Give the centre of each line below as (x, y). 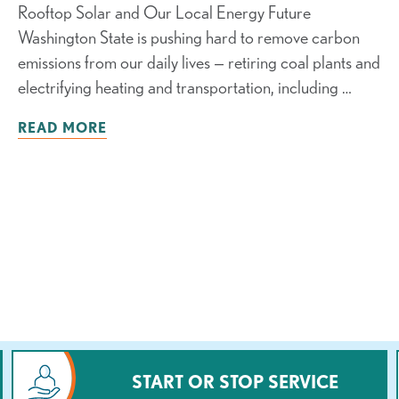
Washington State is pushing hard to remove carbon (188, 37)
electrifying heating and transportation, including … (184, 87)
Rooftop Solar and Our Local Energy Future (164, 12)
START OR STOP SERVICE (235, 382)
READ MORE (62, 128)
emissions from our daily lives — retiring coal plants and (199, 62)
